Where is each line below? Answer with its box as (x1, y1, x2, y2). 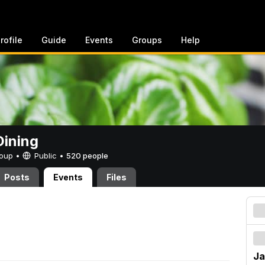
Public (32, 151, 59, 160)
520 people (66, 151, 108, 160)
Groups (132, 35, 162, 45)
